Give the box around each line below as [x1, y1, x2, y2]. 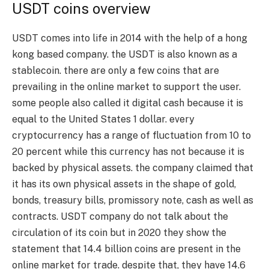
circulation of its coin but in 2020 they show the [12, 227, 226, 239]
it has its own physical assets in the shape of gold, [12, 178, 236, 190]
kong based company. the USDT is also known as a [12, 49, 237, 61]
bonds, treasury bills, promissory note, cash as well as [12, 195, 253, 207]
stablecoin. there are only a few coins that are [12, 65, 219, 77]
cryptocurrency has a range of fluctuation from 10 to [12, 130, 251, 142]
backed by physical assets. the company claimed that [12, 162, 253, 174]
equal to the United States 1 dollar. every [12, 113, 195, 125]
